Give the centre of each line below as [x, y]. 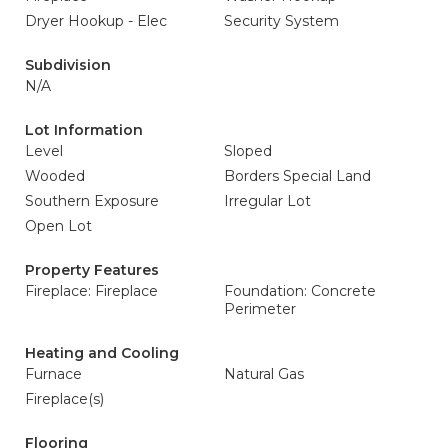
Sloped [248, 151]
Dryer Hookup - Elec [96, 21]
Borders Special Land [297, 176]
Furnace [53, 374]
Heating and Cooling [102, 353]
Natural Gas [264, 374]
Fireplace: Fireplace [91, 291]
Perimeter [260, 309]
